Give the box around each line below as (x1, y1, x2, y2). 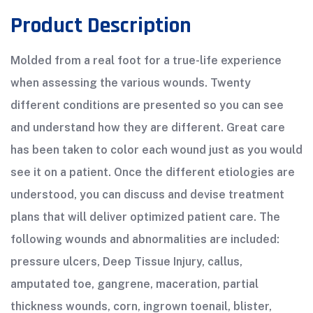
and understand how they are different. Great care (10, 121, 285, 134)
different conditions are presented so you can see (10, 99, 284, 112)
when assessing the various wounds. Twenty (10, 76, 251, 89)
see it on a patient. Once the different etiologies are (10, 166, 295, 179)
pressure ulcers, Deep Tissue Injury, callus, (10, 255, 242, 268)
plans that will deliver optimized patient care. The (10, 210, 280, 224)
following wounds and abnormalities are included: (10, 233, 279, 246)
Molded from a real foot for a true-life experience (10, 54, 282, 67)
